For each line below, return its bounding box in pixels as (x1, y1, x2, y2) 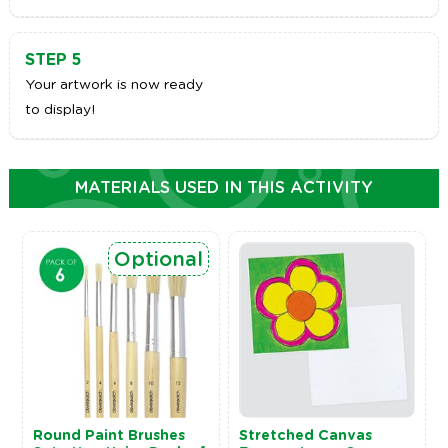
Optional (113, 249, 203, 270)
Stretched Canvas (239, 429, 373, 444)
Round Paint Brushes (32, 429, 185, 444)
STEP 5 (24, 52, 81, 69)
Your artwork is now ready (24, 78, 203, 93)
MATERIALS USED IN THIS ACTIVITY (75, 180, 373, 197)
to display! (24, 103, 95, 118)
